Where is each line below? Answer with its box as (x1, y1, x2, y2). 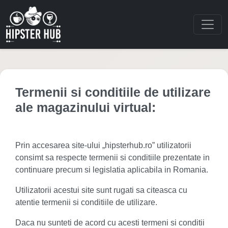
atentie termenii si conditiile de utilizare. (15, 198, 157, 207)
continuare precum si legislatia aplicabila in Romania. (15, 165, 208, 174)
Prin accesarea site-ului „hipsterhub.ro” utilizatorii (15, 141, 191, 150)
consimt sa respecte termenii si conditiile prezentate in (15, 153, 210, 162)
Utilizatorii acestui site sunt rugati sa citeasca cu (15, 186, 187, 194)
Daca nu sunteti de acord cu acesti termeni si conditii (15, 218, 205, 227)
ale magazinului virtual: (15, 100, 156, 115)
